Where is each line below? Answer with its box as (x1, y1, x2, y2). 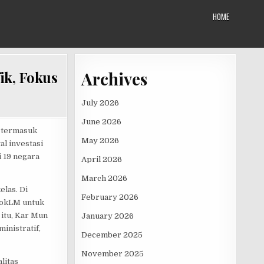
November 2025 (81, 249, 144, 258)
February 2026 (81, 192, 138, 202)
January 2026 (81, 211, 134, 220)
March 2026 (81, 173, 127, 183)
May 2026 (81, 136, 119, 145)
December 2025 (81, 230, 143, 239)
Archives (81, 67, 147, 90)
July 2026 (81, 98, 119, 107)
